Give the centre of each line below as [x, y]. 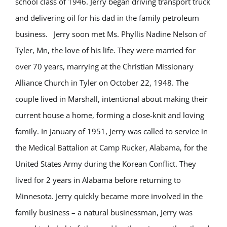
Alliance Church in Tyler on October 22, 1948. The [102, 83]
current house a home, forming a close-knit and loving [110, 115]
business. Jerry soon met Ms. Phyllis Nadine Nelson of [111, 34]
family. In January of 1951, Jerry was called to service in [111, 131]
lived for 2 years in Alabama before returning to [98, 180]
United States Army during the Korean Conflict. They [106, 164]
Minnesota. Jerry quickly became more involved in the [109, 196]
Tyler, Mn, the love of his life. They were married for [105, 50]
